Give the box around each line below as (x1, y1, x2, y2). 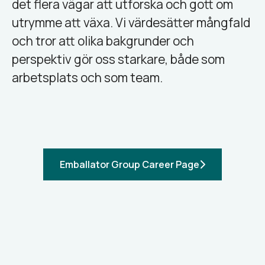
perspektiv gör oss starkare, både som (12, 51, 225, 67)
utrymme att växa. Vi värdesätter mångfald (12, 14, 250, 31)
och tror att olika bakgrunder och (12, 33, 194, 49)
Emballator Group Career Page (60, 158, 199, 171)
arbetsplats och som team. (12, 69, 163, 86)
